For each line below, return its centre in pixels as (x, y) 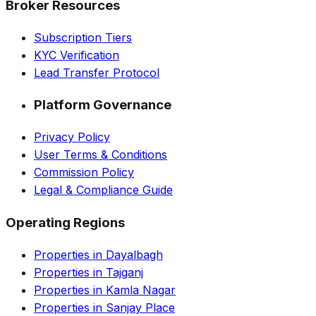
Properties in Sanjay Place (104, 307)
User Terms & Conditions (101, 155)
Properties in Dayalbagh (98, 254)
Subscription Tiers (83, 37)
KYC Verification (77, 55)
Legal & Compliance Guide (103, 190)
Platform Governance (103, 105)
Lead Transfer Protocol (97, 72)
